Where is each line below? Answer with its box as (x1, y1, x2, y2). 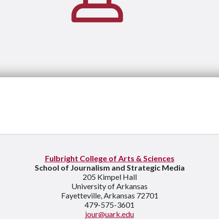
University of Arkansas (71, 181, 148, 191)
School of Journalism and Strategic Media (34, 163, 185, 173)
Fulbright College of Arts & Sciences (44, 153, 175, 163)
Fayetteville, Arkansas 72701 (61, 191, 158, 200)
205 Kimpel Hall (82, 172, 137, 182)
